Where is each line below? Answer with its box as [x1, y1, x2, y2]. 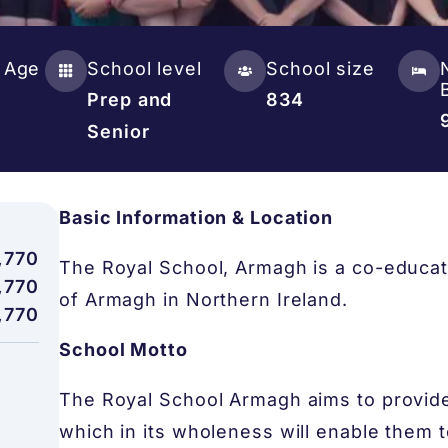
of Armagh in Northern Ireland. [59, 289, 348, 310]
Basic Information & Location [59, 207, 334, 228]
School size [266, 58, 375, 79]
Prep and [87, 89, 173, 110]
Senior [87, 121, 150, 142]
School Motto [59, 339, 188, 360]
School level [87, 58, 202, 79]
